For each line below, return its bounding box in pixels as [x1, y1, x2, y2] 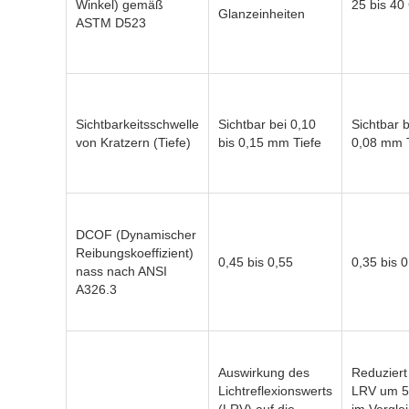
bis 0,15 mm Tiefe [218, 135, 321, 150]
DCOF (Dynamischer [76, 227, 196, 242]
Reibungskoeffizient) [76, 246, 194, 260]
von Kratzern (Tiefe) [76, 135, 191, 150]
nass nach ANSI [76, 264, 167, 278]
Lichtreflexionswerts [218, 383, 332, 398]
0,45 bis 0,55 [218, 255, 293, 269]
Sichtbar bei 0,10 [218, 117, 316, 131]
